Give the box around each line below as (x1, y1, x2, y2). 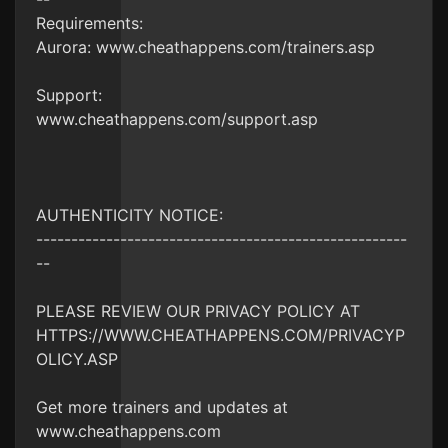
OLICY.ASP (36, 349, 118, 369)
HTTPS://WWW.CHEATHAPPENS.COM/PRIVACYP (36, 325, 405, 345)
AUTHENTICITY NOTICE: (36, 205, 223, 225)
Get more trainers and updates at (36, 397, 288, 417)
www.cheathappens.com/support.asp (36, 109, 318, 129)
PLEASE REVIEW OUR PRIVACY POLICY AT (36, 301, 360, 321)
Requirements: (36, 13, 143, 33)
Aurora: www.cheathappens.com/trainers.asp (36, 37, 375, 57)
